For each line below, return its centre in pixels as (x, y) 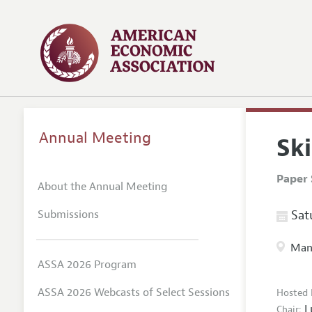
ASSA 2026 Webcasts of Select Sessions (133, 292)
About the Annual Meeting (102, 186)
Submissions (68, 214)
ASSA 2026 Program (87, 264)
